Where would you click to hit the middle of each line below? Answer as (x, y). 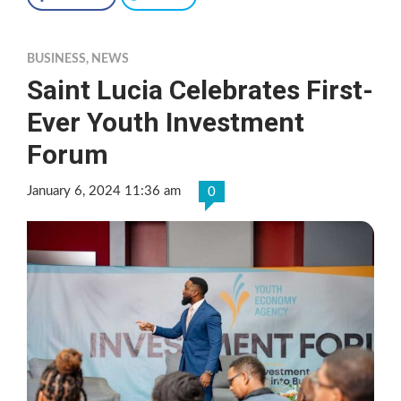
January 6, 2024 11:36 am (104, 191)
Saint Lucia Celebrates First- (200, 90)
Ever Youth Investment (166, 122)
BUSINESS (56, 59)
